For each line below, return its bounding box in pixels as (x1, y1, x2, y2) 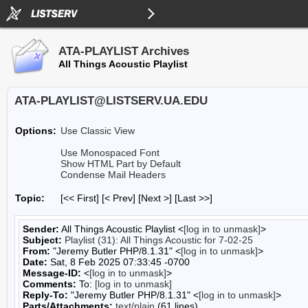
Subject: (23, 234, 62, 245)
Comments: (23, 278, 76, 289)
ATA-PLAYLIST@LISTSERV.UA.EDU (14, 94, 208, 107)
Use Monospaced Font (60, 147, 159, 158)
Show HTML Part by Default (60, 158, 181, 169)
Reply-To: (23, 289, 68, 300)
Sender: (23, 223, 59, 234)
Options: (15, 125, 56, 136)
